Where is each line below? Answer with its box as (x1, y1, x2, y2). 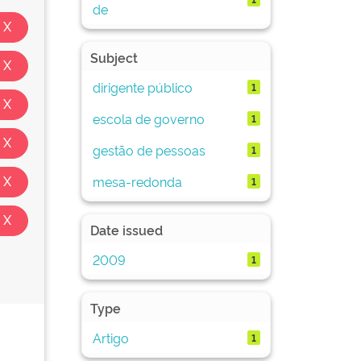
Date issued (90, 221, 163, 239)
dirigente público (92, 77, 193, 96)
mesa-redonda (92, 172, 182, 190)
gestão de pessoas (92, 140, 205, 159)
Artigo (92, 328, 129, 346)
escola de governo (92, 109, 205, 127)
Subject (90, 48, 138, 66)
